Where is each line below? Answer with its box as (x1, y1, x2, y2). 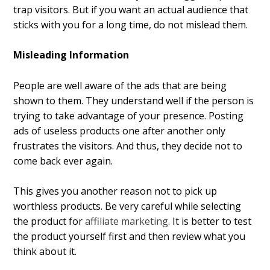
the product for (13, 215, 86, 228)
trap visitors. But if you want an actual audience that (13, 2, 249, 16)
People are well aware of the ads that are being (13, 78, 227, 92)
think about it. (13, 245, 77, 259)
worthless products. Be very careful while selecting (13, 199, 242, 213)
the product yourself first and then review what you (13, 230, 246, 243)
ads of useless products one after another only (13, 124, 226, 137)
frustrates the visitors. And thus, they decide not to (13, 139, 243, 152)
